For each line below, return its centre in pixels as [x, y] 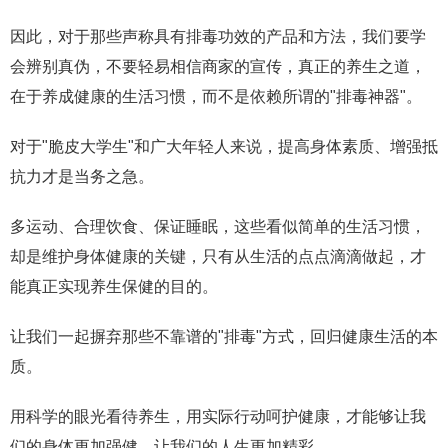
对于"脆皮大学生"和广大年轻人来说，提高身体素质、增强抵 [224, 146]
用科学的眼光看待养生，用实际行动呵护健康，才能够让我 [218, 416]
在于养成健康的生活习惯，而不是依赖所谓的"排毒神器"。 [216, 96]
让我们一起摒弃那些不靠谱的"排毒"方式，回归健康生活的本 [224, 336]
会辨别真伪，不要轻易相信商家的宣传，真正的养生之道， [218, 66]
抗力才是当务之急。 [82, 176]
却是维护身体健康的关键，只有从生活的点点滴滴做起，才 [218, 256]
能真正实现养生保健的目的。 [114, 286]
